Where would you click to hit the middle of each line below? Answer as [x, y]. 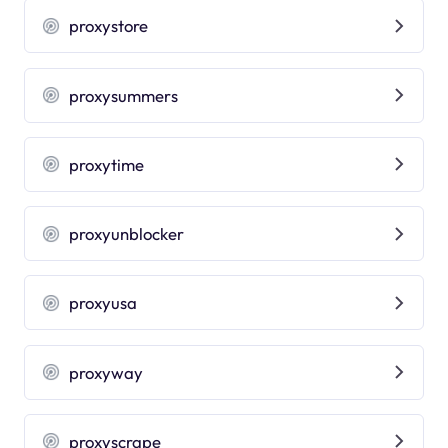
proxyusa [103, 303]
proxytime [107, 164]
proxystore [109, 26]
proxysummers [124, 95]
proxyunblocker [127, 234]
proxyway [106, 372]
